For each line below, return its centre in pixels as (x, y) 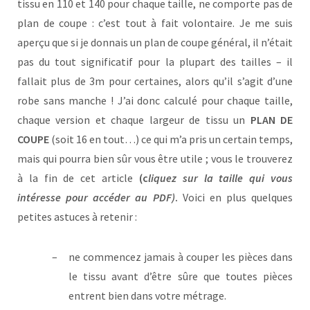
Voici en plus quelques (235, 198)
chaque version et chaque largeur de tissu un (134, 120)
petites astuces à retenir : (77, 217)
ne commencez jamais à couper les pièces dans (181, 257)
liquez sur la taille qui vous (220, 178)
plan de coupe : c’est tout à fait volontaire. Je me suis (155, 23)
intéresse (39, 198)
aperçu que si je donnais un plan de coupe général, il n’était (155, 43)
